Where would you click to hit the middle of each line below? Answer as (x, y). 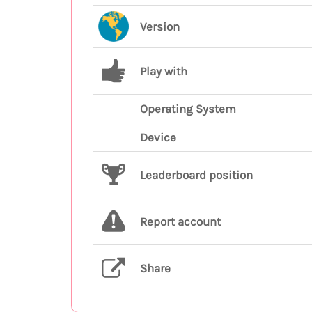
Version (160, 26)
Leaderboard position (196, 175)
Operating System (188, 109)
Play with (164, 71)
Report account (180, 221)
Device (158, 137)
